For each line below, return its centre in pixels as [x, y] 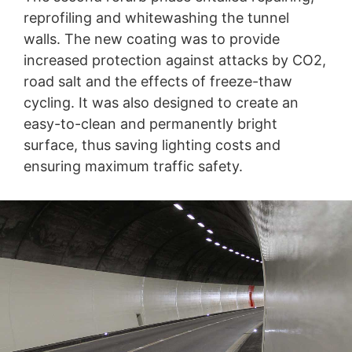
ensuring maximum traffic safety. [133, 166]
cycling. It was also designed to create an [161, 103]
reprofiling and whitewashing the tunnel [156, 18]
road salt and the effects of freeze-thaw [158, 81]
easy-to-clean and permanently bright [150, 124]
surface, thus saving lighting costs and [152, 145]
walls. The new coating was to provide [152, 39]
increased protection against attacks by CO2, [175, 60]
